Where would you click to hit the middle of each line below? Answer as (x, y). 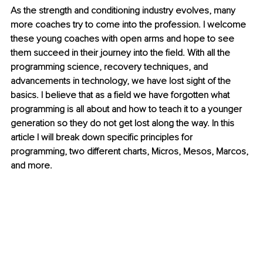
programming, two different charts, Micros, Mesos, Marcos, (131, 152)
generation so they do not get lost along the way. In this (124, 124)
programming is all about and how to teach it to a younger (127, 109)
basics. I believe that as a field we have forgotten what (121, 95)
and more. (31, 166)
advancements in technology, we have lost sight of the (122, 81)
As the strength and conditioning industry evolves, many (124, 11)
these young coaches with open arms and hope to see (124, 39)
